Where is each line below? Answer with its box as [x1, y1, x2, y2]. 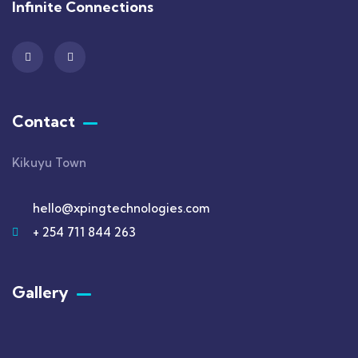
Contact [12, 111, 75, 132]
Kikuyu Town [12, 155, 86, 171]
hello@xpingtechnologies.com [32, 201, 209, 217]
